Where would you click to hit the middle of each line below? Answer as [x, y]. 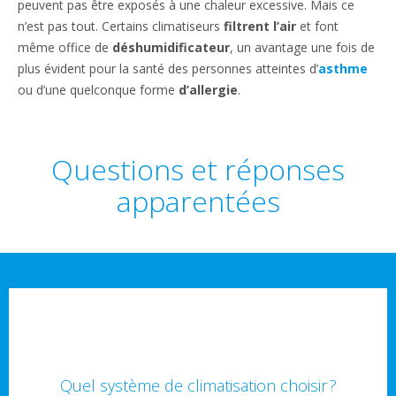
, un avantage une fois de [302, 47]
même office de [65, 47]
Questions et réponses [198, 169]
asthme [343, 69]
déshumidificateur [171, 47]
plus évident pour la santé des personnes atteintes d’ [168, 69]
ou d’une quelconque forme [98, 90]
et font [317, 26]
